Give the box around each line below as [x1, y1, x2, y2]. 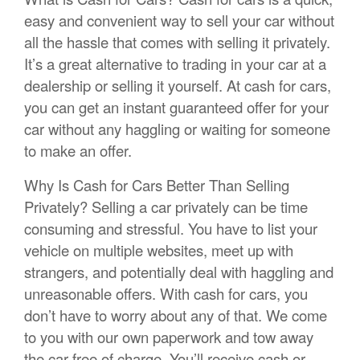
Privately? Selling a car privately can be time [24, 196, 308, 218]
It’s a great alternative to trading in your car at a [24, 53, 326, 75]
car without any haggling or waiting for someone [24, 118, 330, 140]
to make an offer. [24, 140, 132, 162]
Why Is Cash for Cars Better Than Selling [24, 174, 289, 196]
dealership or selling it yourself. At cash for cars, [24, 75, 331, 96]
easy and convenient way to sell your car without [24, 10, 334, 31]
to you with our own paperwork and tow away [24, 326, 313, 348]
